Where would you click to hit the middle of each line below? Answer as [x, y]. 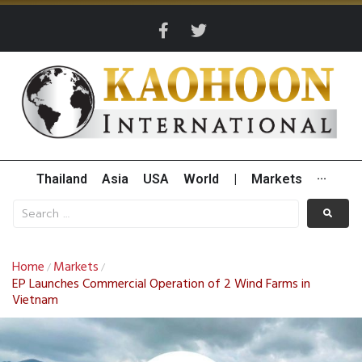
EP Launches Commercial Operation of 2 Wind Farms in [161, 285]
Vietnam [35, 301]
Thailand [61, 179]
